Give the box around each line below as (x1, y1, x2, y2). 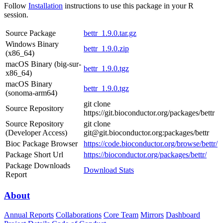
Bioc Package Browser (5, 139, 78, 148)
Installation (28, 1, 63, 10)
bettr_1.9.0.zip (84, 44, 129, 53)
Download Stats (84, 166, 134, 175)
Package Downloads (5, 161, 70, 170)
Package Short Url (5, 150, 63, 159)
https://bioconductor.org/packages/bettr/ (84, 150, 207, 159)
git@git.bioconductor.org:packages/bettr (84, 128, 209, 137)
